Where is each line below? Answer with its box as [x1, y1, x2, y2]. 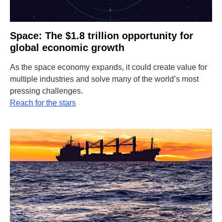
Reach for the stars [10, 99, 76, 107]
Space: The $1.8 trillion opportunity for [10, 30, 193, 41]
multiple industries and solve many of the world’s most [10, 75, 199, 83]
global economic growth [10, 42, 124, 53]
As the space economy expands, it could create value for [10, 63, 207, 71]
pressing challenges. [10, 87, 83, 95]
